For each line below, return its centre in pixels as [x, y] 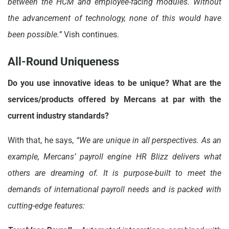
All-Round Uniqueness [63, 61]
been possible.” [36, 35]
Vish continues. [91, 35]
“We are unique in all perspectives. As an [149, 140]
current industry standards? [58, 116]
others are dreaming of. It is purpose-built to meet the [114, 173]
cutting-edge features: [46, 205]
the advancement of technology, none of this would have [114, 18]
